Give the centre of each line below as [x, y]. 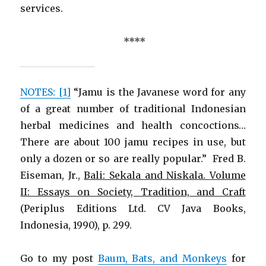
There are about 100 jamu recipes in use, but [133, 142]
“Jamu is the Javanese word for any [158, 92]
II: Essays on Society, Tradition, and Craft [133, 191]
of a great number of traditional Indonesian [133, 108]
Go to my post [59, 258]
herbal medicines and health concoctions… [133, 125]
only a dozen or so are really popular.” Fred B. [133, 158]
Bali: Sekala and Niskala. [147, 175]
